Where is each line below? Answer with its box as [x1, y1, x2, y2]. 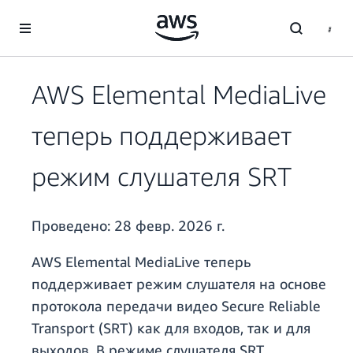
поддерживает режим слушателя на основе [32, 275, 326, 293]
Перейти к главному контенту [7, 9, 158, 22]
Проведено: [32, 217, 114, 235]
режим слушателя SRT [32, 161, 292, 192]
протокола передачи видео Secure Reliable [32, 297, 321, 315]
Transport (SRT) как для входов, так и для [32, 319, 310, 337]
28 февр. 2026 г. [114, 217, 225, 235]
